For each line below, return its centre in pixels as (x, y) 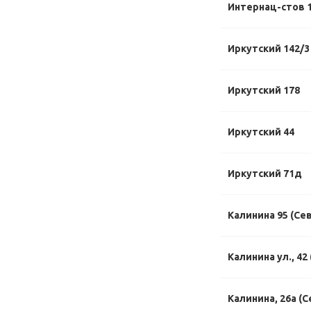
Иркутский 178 (264, 90)
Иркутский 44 (261, 132)
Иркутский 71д (265, 174)
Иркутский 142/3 (269, 49)
